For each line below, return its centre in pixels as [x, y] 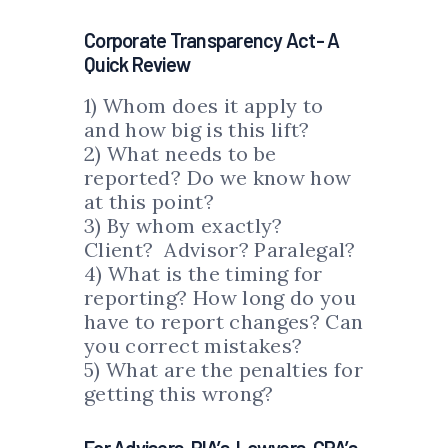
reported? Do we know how [218, 178]
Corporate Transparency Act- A [212, 40]
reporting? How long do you [220, 298]
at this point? [149, 202]
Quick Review [137, 64]
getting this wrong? [179, 394]
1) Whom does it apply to [204, 106]
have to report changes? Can [224, 322]
